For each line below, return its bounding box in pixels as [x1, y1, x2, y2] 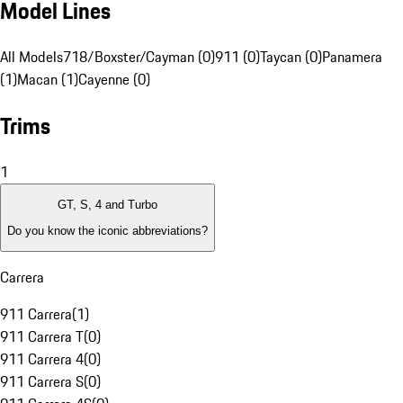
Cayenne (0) [78, 68, 150, 91]
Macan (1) [17, 68, 78, 91]
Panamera [322, 46, 382, 68]
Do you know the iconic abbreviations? [7, 223, 208, 237]
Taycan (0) [260, 46, 322, 68]
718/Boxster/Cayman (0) [63, 46, 215, 68]
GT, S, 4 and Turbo [58, 198, 157, 212]
